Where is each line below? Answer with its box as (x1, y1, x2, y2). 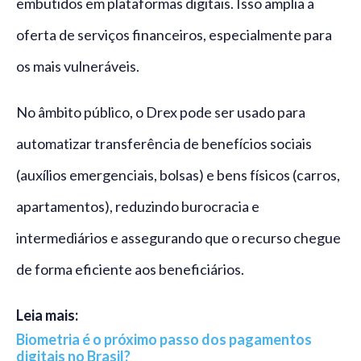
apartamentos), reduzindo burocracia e (16, 197, 259, 216)
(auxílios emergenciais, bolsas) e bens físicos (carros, (16, 166, 340, 185)
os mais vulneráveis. (16, 57, 139, 76)
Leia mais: (16, 306, 78, 325)
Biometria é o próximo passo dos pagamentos (16, 330, 312, 349)
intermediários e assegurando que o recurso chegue (16, 229, 341, 247)
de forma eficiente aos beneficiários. (16, 260, 244, 279)
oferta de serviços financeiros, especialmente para (16, 26, 332, 44)
